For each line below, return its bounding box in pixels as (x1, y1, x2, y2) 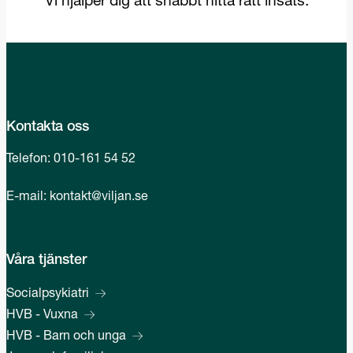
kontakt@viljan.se (50, 191, 148, 205)
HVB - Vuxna (6, 310, 78, 323)
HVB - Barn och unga (6, 331, 126, 344)
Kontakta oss (6, 121, 89, 136)
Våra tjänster (6, 254, 87, 269)
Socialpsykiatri (6, 288, 89, 302)
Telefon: (6, 154, 54, 167)
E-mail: (6, 191, 50, 205)
